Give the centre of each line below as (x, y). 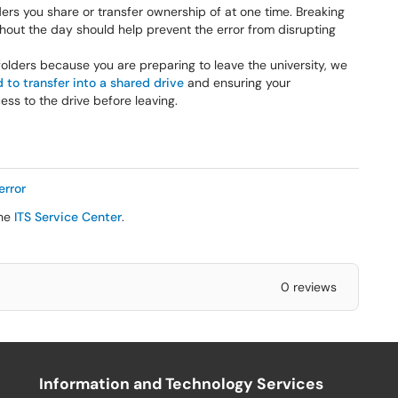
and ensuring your (237, 83)
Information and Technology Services (181, 384)
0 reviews (308, 287)
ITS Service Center (68, 217)
